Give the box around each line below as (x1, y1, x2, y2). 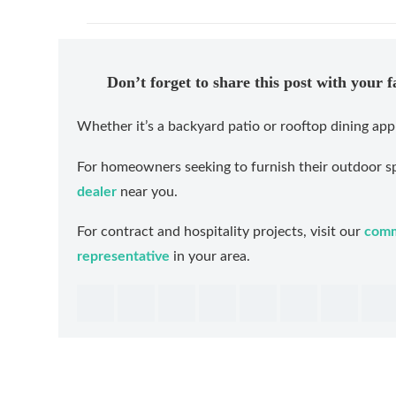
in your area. (170, 249, 250, 264)
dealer (77, 184, 117, 199)
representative (77, 249, 170, 264)
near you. (117, 184, 178, 199)
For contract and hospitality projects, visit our (77, 225, 361, 240)
